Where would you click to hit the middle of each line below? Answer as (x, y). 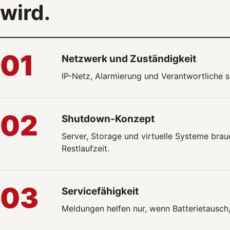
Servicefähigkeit (100, 191)
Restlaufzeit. (85, 148)
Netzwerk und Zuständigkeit (129, 59)
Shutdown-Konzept (108, 119)
